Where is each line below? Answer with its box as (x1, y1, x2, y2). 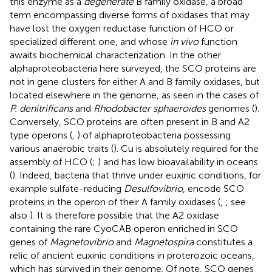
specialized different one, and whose (10, 35, 170, 47)
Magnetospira (134, 236, 194, 248)
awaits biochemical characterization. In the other (10, 49, 221, 61)
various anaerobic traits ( (10, 142, 114, 154)
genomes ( (206, 102, 254, 114)
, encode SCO (183, 182, 244, 194)
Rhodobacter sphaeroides (93, 102, 206, 114)
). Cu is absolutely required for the (114, 142, 259, 154)
